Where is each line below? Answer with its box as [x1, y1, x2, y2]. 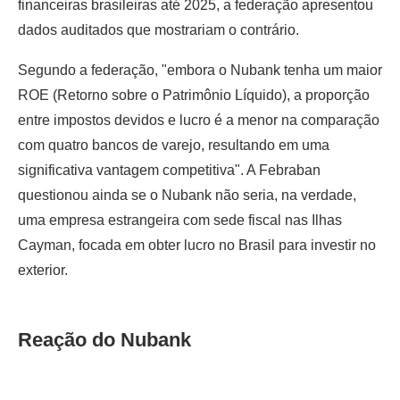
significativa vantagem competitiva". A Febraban [18, 162, 321, 178]
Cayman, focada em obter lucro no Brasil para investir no [18, 237, 376, 253]
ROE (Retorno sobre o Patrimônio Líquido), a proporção [18, 87, 370, 103]
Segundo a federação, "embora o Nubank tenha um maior [18, 62, 382, 78]
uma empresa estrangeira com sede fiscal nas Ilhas [18, 212, 342, 228]
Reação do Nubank [18, 328, 191, 351]
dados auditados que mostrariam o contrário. [18, 21, 299, 37]
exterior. [18, 262, 68, 278]
